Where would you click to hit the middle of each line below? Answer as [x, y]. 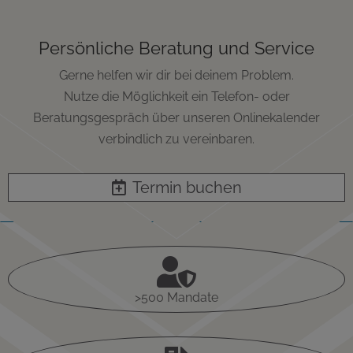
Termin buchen [187, 188]
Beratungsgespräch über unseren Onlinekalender [176, 118]
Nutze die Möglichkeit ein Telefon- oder [176, 97]
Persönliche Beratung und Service [176, 48]
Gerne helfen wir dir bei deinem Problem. [176, 76]
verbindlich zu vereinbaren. [176, 139]
